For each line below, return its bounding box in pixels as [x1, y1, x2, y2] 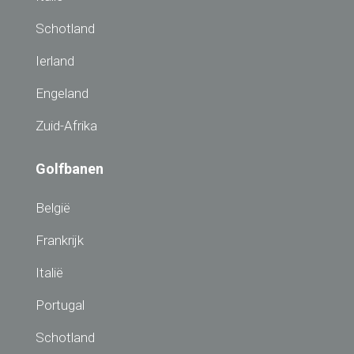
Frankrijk [36, 232, 84, 249]
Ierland [36, 53, 74, 70]
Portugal [36, 297, 85, 314]
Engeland [36, 85, 88, 102]
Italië [36, 265, 63, 281]
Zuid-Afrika [36, 118, 97, 134]
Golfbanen [36, 160, 104, 178]
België [36, 200, 70, 217]
